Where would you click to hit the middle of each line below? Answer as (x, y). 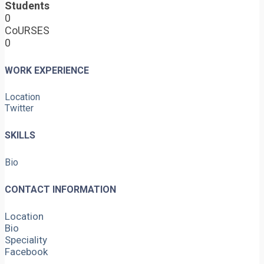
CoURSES (27, 30)
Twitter (19, 108)
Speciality (26, 240)
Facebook (26, 252)
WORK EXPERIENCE (47, 70)
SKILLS (20, 136)
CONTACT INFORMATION (60, 189)
